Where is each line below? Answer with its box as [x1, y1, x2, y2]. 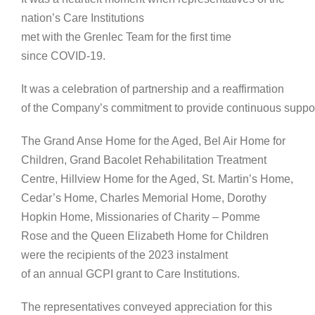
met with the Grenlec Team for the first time [21, 31, 231, 44]
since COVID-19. [21, 50, 105, 63]
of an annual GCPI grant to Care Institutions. [21, 268, 240, 281]
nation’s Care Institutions [21, 12, 144, 25]
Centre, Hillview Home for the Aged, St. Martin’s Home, [21, 173, 293, 186]
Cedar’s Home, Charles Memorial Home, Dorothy [21, 192, 266, 205]
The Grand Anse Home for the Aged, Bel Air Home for [21, 135, 285, 148]
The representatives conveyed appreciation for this [21, 301, 272, 314]
